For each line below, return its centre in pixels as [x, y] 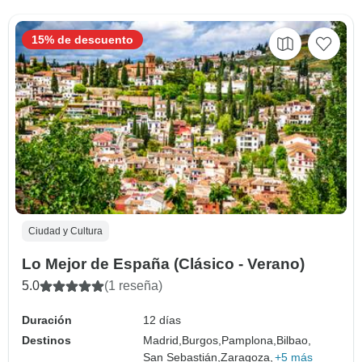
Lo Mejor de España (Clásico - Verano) [163, 264]
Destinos [46, 341]
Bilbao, [294, 341]
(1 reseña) [133, 286]
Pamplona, [249, 341]
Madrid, [163, 341]
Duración [47, 320]
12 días [162, 320]
